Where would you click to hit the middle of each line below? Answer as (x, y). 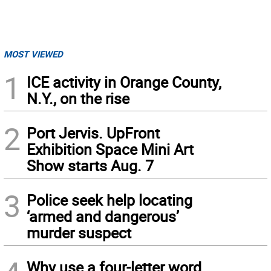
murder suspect (79, 233)
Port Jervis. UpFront (93, 133)
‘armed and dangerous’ (103, 216)
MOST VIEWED (33, 54)
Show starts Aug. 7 (90, 165)
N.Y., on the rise (78, 98)
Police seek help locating (109, 200)
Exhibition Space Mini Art (110, 149)
